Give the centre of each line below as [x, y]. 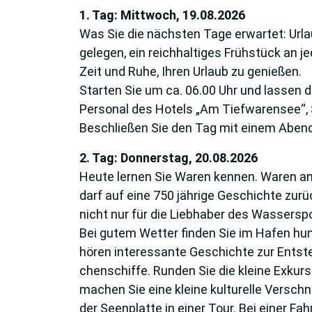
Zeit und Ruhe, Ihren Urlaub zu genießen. [190, 71]
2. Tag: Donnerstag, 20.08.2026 [169, 157]
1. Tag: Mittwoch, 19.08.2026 [162, 15]
